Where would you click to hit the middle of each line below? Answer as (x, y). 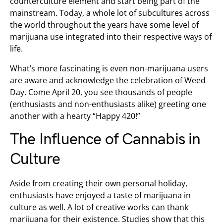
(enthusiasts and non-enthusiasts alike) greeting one (108, 104)
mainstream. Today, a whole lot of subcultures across (110, 13)
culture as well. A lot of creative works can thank (99, 207)
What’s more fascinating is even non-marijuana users (109, 68)
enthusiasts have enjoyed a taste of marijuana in (100, 195)
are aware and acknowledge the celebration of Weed (108, 80)
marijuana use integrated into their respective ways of (111, 37)
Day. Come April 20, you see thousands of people (101, 92)
